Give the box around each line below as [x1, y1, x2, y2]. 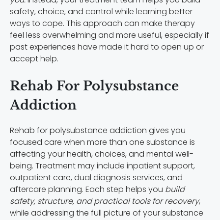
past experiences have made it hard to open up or [10, 41, 204, 53]
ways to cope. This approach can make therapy [10, 17, 195, 29]
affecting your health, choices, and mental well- [10, 148, 193, 160]
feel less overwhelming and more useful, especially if [10, 29, 209, 41]
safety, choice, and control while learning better [10, 5, 192, 17]
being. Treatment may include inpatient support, [10, 160, 195, 171]
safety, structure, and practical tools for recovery [10, 195, 199, 207]
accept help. [10, 53, 58, 64]
